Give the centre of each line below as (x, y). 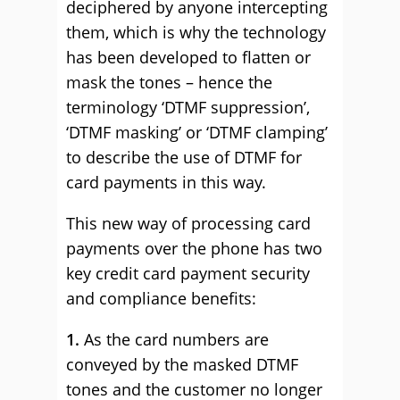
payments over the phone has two (194, 248)
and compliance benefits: (161, 298)
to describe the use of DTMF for (184, 157)
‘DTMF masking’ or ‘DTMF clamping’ (197, 132)
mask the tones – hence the (169, 82)
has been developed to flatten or (188, 57)
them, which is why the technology (196, 32)
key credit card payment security (188, 273)
